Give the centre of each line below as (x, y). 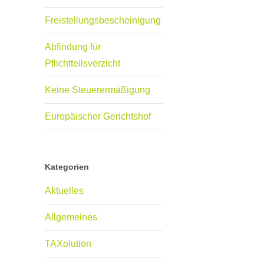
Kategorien (67, 167)
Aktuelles (65, 191)
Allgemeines (71, 217)
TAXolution (68, 244)
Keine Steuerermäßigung (98, 90)
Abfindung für (73, 47)
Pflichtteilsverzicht (83, 64)
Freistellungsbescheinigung (103, 21)
